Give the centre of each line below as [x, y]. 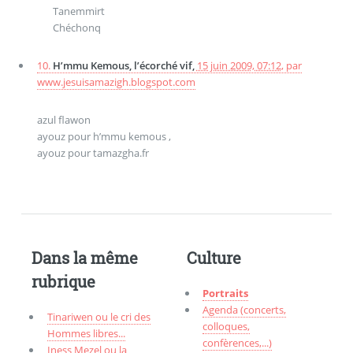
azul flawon [63, 119]
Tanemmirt [78, 11]
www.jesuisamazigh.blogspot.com [116, 82]
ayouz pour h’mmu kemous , [104, 136]
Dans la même [84, 258]
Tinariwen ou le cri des [98, 317]
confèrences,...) [238, 343]
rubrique [63, 282]
